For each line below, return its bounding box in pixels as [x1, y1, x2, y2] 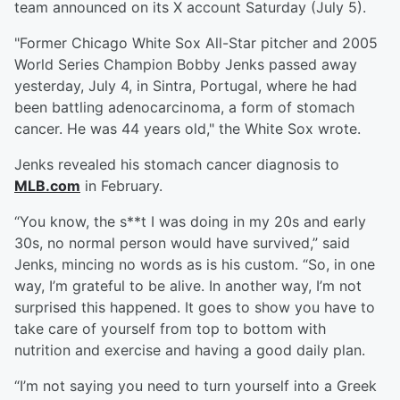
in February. [80, 177, 162, 196]
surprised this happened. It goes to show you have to [14, 298, 375, 317]
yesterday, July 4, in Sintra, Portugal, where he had [14, 77, 357, 96]
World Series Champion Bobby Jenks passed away [14, 55, 357, 74]
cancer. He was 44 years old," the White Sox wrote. [14, 120, 361, 138]
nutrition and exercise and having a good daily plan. [14, 341, 365, 360]
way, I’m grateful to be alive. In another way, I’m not [14, 277, 362, 296]
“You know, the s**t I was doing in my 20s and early [14, 212, 366, 231]
